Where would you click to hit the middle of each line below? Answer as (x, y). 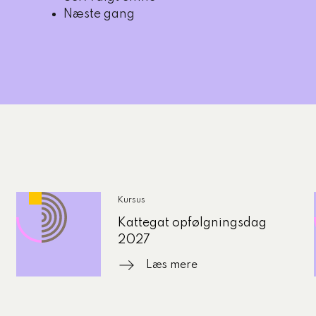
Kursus (132, 200)
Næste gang (99, 14)
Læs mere (172, 265)
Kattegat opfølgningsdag (193, 223)
